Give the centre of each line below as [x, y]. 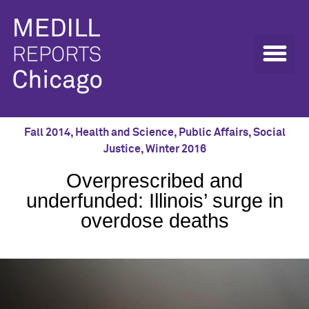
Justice [122, 149]
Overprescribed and [154, 181]
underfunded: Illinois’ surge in [154, 201]
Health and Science [124, 132]
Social [269, 132]
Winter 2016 [176, 149]
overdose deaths [154, 221]
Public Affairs [213, 132]
